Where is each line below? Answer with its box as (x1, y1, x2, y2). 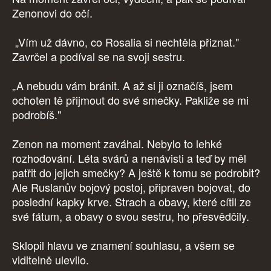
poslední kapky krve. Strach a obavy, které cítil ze (12, 194, 251, 210)
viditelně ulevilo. (12, 252, 92, 268)
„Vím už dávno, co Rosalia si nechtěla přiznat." (12, 34, 239, 50)
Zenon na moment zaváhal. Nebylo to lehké (12, 135, 222, 152)
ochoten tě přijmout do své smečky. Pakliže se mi (12, 92, 249, 108)
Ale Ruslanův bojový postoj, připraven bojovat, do (12, 179, 250, 195)
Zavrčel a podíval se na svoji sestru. (12, 48, 188, 65)
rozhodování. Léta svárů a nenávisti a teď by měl (12, 150, 246, 166)
